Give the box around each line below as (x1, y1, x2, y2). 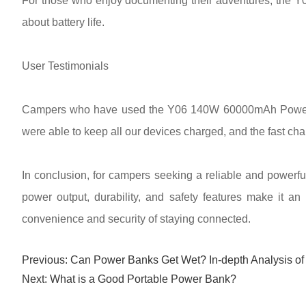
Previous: (22, 254, 70, 266)
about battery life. (22, 16, 105, 28)
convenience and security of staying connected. (22, 213, 251, 225)
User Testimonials (22, 60, 109, 72)
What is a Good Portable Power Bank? (50, 273, 236, 285)
